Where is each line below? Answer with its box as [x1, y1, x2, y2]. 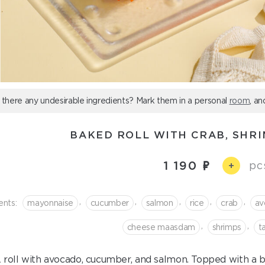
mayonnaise [27, 198, 73, 208]
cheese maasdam [127, 222, 195, 232]
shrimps [212, 222, 242, 232]
